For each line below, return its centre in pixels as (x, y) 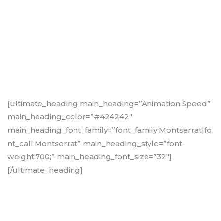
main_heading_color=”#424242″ (70, 117)
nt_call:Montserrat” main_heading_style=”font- (96, 144)
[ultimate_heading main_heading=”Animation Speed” (109, 104)
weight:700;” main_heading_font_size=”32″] (90, 157)
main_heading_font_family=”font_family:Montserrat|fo (110, 130)
